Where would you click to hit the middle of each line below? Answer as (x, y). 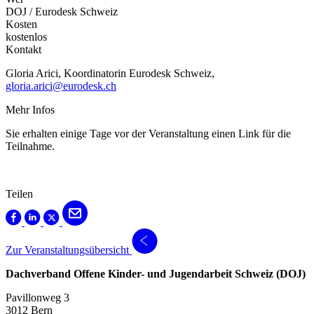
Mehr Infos (30, 110)
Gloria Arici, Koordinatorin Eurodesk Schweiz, (110, 74)
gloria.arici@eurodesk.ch (61, 86)
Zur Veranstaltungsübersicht (67, 250)
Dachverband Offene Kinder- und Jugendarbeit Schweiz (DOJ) (156, 274)
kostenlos (26, 37)
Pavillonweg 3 (37, 298)
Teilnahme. (30, 146)
